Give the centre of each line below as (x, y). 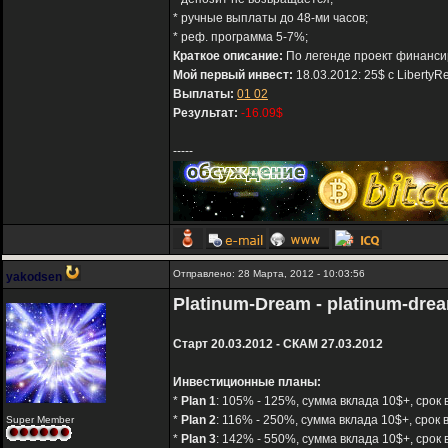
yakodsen (34, 277)
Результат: (205, 113)
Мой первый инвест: (233, 75)
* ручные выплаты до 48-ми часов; (270, 18)
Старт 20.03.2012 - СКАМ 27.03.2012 (278, 344)
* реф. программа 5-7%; (240, 37)
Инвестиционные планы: (247, 382)
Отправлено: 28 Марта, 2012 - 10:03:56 (269, 274)
